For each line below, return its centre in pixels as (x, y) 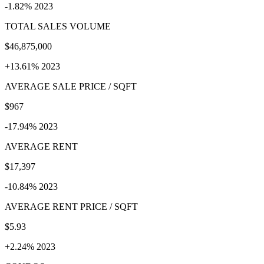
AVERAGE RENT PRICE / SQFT (71, 206)
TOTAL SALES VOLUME (58, 26)
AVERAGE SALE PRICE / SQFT (71, 86)
